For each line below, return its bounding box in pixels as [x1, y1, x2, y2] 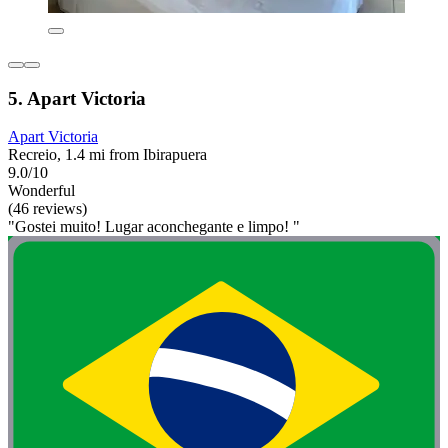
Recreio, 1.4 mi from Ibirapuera [8, 146, 207, 164]
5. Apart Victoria [8, 87, 146, 109]
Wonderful [8, 182, 75, 200]
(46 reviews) [8, 200, 87, 218]
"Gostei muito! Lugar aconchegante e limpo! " [8, 218, 300, 236]
